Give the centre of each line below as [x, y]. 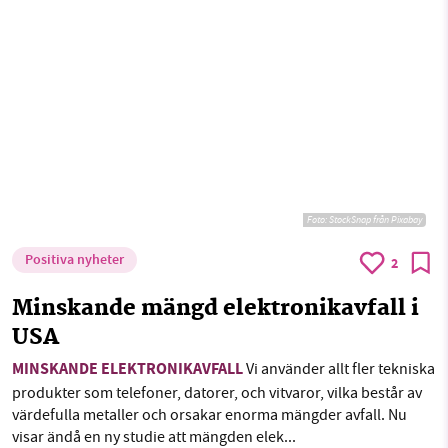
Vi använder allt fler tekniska [339, 368]
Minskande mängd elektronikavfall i [215, 309]
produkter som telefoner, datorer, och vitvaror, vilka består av [217, 392]
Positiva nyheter [74, 260]
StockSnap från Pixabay [375, 219]
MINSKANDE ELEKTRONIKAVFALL [127, 370]
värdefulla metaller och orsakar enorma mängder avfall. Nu [209, 414]
